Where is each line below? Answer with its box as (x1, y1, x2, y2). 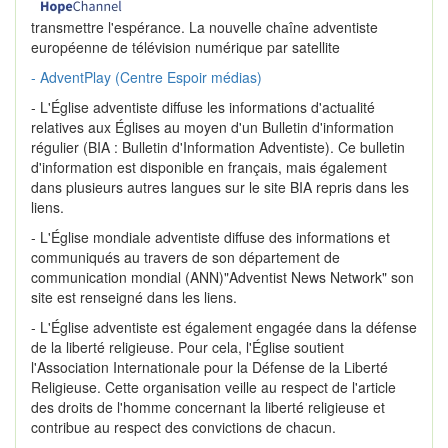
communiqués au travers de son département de (31, 247, 340, 268)
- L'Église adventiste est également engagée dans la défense (31, 317, 417, 338)
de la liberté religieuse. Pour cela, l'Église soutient (31, 337, 344, 358)
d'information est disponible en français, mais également (31, 157, 387, 178)
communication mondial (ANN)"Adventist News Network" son (31, 267, 414, 288)
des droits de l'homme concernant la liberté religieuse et (31, 397, 385, 418)
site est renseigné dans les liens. (31, 287, 237, 308)
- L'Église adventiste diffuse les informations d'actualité (31, 97, 375, 118)
